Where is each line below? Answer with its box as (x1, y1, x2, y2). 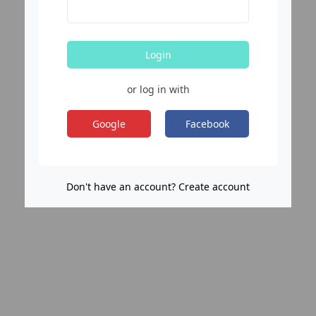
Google (92, 116, 126, 130)
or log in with (126, 82, 190, 96)
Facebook (185, 116, 229, 130)
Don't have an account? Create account (66, 179, 250, 193)
